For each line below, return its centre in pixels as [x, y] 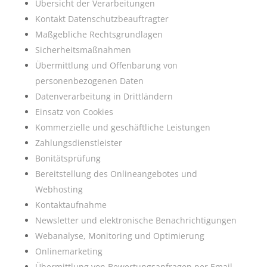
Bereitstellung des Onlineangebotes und [116, 173]
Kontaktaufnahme [71, 204]
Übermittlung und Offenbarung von [106, 65]
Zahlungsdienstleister [78, 142]
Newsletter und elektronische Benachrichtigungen [136, 220]
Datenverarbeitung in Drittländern [104, 96]
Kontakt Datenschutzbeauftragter [102, 18]
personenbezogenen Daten [89, 80]
